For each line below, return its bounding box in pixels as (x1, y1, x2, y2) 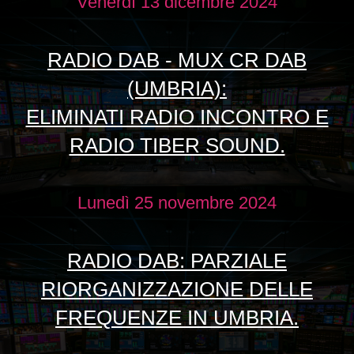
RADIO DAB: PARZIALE (67, 249, 287, 273)
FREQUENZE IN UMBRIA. (55, 306, 299, 330)
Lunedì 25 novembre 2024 (77, 193, 277, 213)
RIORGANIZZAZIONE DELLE (41, 277, 313, 302)
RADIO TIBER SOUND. (69, 134, 285, 158)
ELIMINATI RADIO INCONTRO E (25, 105, 329, 130)
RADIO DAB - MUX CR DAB (47, 48, 307, 73)
